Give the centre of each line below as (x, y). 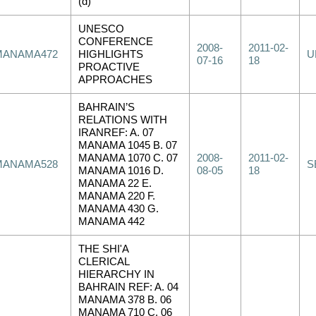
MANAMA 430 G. (119, 209)
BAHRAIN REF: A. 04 (128, 287)
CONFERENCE (116, 42)
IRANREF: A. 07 (116, 133)
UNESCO (101, 29)
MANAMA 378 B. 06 (125, 300)
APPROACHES (115, 80)
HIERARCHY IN (116, 274)
